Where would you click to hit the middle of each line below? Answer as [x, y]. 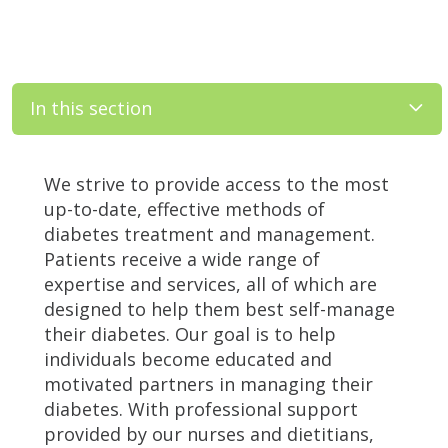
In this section [91, 108]
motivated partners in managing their [208, 383]
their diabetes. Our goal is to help [190, 333]
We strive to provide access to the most [216, 183]
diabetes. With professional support [201, 408]
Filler [32, 164]
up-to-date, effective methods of [184, 208]
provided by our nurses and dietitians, [209, 433]
